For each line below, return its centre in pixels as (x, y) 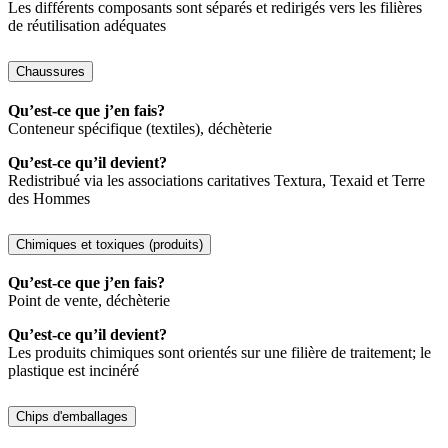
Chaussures (50, 71)
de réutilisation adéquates (87, 25)
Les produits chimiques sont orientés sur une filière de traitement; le (219, 353)
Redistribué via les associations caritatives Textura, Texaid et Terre (216, 180)
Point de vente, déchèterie (89, 301)
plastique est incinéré (73, 371)
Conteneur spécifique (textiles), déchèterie (140, 128)
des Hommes (49, 198)
